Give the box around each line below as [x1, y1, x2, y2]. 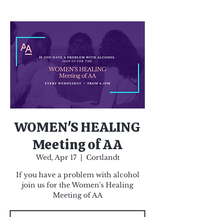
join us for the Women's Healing [22, 181, 133, 189]
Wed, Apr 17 [35, 153, 77, 162]
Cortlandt [86, 153, 120, 162]
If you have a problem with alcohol [15, 170, 139, 179]
